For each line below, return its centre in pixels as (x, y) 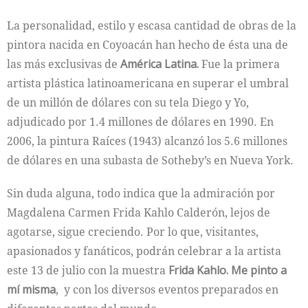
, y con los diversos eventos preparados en (167, 289)
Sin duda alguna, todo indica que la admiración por (141, 193)
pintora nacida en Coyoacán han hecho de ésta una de (147, 44)
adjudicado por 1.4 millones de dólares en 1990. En (140, 121)
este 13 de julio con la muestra (88, 270)
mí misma (31, 289)
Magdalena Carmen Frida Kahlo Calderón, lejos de (139, 212)
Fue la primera (239, 64)
